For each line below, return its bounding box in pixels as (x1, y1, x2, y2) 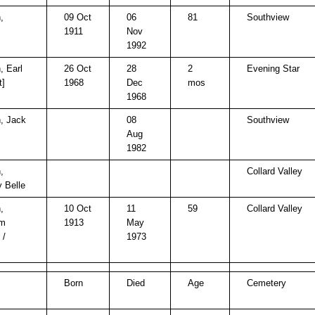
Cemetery (247, 278, 286, 288)
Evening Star (247, 63, 300, 74)
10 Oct (64, 203, 91, 214)
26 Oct (64, 63, 91, 74)
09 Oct (64, 12, 91, 22)
